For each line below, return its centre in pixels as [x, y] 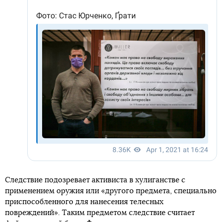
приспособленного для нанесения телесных [84, 202]
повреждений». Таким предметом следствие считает [100, 213]
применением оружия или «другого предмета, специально [111, 191]
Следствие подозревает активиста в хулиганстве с [95, 180]
